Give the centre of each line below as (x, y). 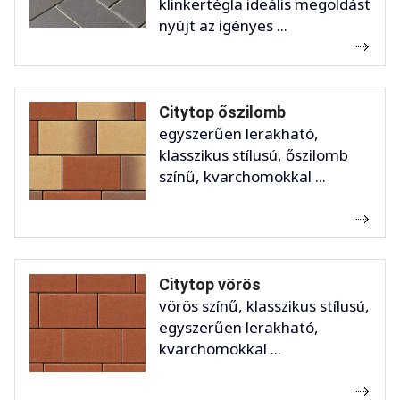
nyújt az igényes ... (223, 26)
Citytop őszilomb (222, 112)
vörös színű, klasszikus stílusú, (264, 306)
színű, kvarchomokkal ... (242, 177)
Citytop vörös (210, 285)
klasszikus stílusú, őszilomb (254, 155)
